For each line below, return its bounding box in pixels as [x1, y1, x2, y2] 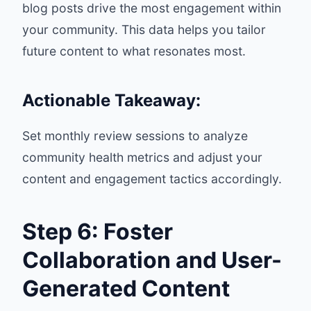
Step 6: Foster [22, 218, 173, 245]
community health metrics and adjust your [22, 150, 262, 165]
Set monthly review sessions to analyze [22, 128, 248, 143]
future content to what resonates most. [22, 44, 246, 58]
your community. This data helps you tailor [22, 22, 266, 37]
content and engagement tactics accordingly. [22, 171, 282, 186]
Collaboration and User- [22, 246, 282, 274]
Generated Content [22, 275, 230, 302]
